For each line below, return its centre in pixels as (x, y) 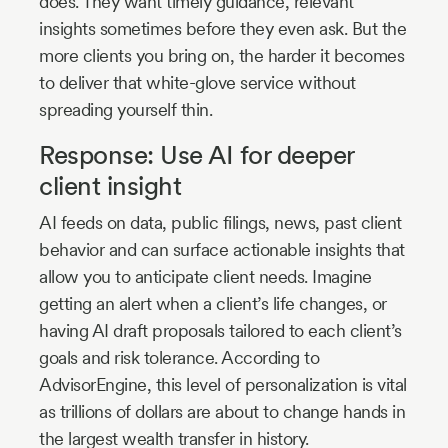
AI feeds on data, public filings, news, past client (220, 222)
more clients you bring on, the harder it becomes (221, 55)
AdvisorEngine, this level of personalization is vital (223, 384)
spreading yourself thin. (125, 109)
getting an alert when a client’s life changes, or (213, 303)
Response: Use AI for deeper (196, 154)
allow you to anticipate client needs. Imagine (205, 276)
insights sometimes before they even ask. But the (222, 28)
